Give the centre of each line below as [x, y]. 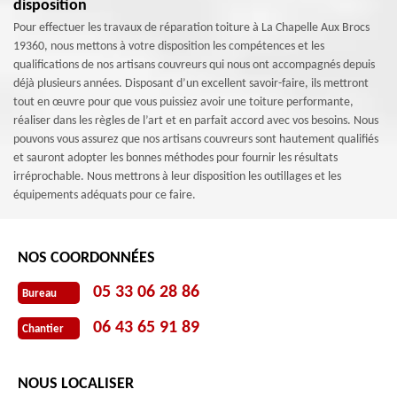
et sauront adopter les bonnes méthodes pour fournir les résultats [175, 158]
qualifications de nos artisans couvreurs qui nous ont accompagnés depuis [194, 65]
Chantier [43, 329]
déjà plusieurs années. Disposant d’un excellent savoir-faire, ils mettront [191, 84]
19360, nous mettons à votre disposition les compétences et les [169, 47]
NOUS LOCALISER [76, 384]
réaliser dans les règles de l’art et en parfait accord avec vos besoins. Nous [196, 121]
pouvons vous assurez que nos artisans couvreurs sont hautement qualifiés [196, 140]
